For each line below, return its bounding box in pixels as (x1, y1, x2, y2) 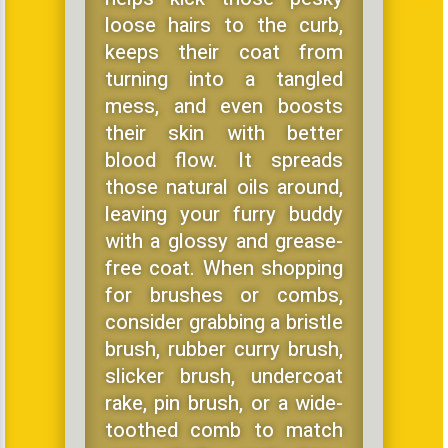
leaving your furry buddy (104, 199, 344, 229)
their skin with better (104, 118, 344, 148)
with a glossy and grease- (104, 226, 344, 256)
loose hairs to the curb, (104, 10, 344, 40)
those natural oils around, (104, 172, 344, 202)
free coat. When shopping (104, 253, 344, 283)
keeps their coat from (104, 37, 344, 67)
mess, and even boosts (104, 91, 344, 121)
